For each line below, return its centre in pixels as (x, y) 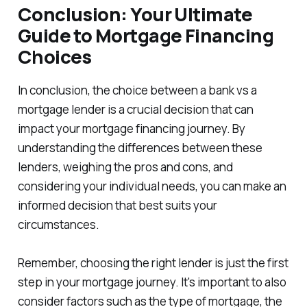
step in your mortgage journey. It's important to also (152, 282)
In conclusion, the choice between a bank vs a (137, 90)
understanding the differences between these (140, 148)
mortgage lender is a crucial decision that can (135, 110)
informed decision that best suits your (117, 206)
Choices (54, 57)
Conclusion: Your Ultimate (135, 14)
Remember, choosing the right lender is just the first (153, 263)
